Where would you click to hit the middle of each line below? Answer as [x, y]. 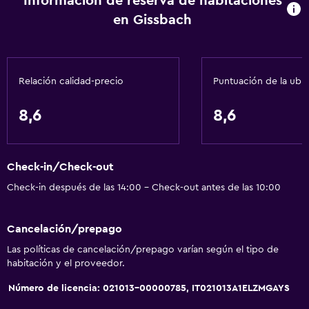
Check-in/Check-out [60, 167]
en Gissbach [153, 20]
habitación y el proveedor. [66, 263]
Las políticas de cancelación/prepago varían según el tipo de [143, 249]
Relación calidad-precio [71, 81]
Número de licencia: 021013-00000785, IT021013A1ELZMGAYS [149, 288]
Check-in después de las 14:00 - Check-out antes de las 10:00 [144, 188]
